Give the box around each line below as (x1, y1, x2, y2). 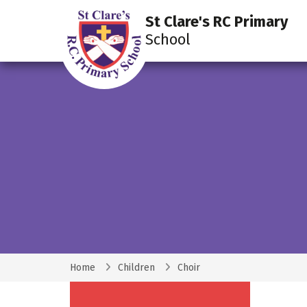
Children (118, 262, 155, 273)
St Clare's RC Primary (145, 12, 288, 31)
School (145, 30, 191, 49)
